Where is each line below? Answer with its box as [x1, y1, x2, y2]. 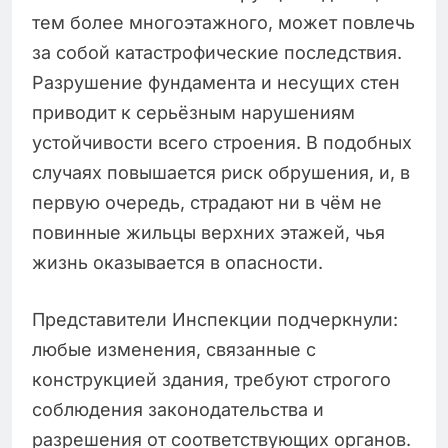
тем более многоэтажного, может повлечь [32, 11, 415, 33]
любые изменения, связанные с [32, 338, 316, 360]
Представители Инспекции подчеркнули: [32, 308, 398, 330]
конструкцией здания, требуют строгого [32, 368, 391, 390]
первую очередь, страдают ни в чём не [32, 191, 382, 213]
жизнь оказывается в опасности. [32, 251, 323, 273]
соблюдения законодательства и [32, 398, 324, 420]
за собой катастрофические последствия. [32, 41, 402, 63]
